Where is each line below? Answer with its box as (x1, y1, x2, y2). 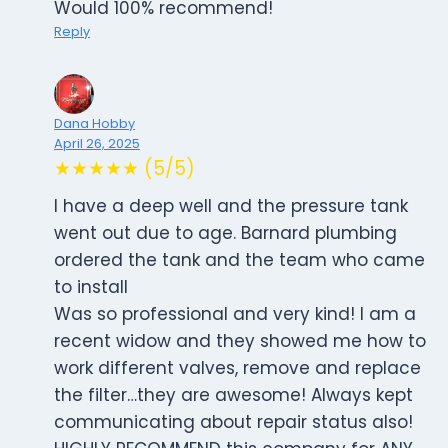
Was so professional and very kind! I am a (54, 302, 416, 327)
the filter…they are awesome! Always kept (54, 383, 413, 408)
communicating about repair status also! (54, 410, 413, 435)
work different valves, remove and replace (54, 356, 421, 381)
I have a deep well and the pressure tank (54, 194, 408, 219)
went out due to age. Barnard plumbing (54, 221, 397, 246)
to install (54, 275, 128, 300)
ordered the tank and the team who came (54, 248, 425, 273)
